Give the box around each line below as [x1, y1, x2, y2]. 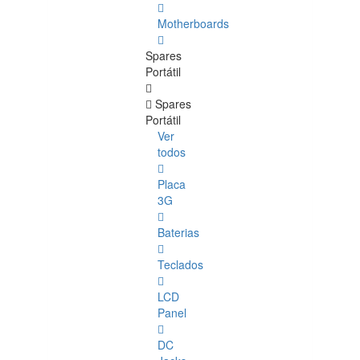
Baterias [157, 224, 199, 241]
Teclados [157, 256, 203, 273]
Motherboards [157, 15, 229, 32]
